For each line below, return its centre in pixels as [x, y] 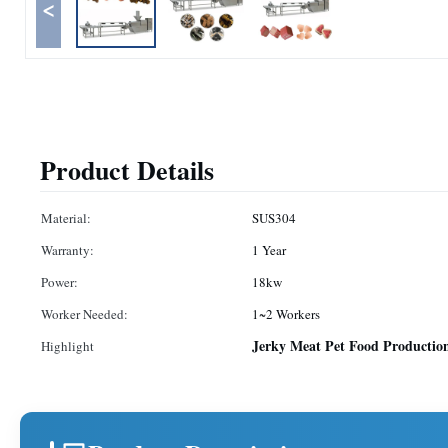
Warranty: [67, 250]
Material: [66, 218]
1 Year [269, 250]
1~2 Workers [286, 314]
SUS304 [274, 218]
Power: [59, 282]
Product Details [127, 170]
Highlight [67, 346]
